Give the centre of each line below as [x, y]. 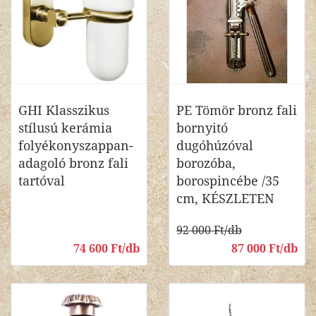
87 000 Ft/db [265, 249]
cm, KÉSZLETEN [225, 199]
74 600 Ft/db [107, 249]
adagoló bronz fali [73, 163]
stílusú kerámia [65, 128]
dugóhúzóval [215, 146]
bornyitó [202, 128]
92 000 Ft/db [209, 230]
